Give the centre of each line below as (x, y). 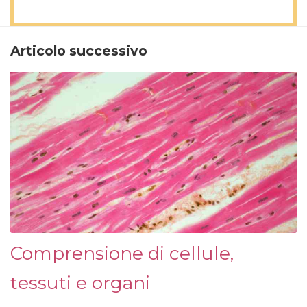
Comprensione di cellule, (122, 254)
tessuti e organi (80, 283)
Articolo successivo (79, 51)
